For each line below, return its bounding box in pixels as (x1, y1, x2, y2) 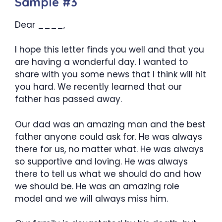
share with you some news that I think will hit (15, 68, 206, 80)
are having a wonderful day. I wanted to (15, 56, 188, 68)
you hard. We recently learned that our (15, 81, 182, 93)
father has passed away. (15, 93, 122, 105)
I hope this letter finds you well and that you (15, 44, 204, 55)
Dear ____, (15, 18, 65, 31)
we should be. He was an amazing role (15, 180, 179, 192)
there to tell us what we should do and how (15, 167, 201, 180)
